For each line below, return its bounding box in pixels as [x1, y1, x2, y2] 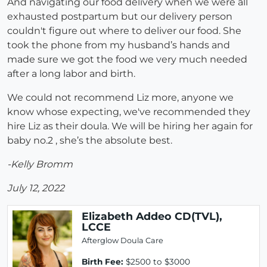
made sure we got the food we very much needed [7, 54, 247, 66]
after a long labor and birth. [7, 68, 135, 80]
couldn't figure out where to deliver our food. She [7, 25, 241, 37]
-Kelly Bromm [7, 159, 73, 170]
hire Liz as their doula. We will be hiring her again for [7, 120, 253, 132]
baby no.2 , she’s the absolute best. [7, 135, 172, 147]
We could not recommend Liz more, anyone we [7, 92, 234, 104]
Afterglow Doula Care [82, 236, 163, 246]
